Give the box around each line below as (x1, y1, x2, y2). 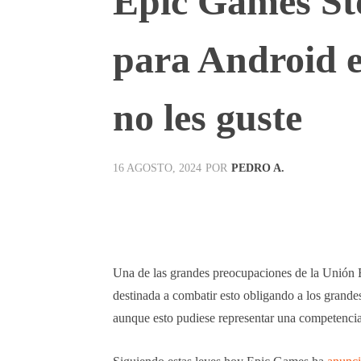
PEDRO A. (231, 161, 284, 174)
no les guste (113, 95, 302, 139)
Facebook (151, 202, 187, 213)
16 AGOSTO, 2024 (113, 162, 201, 175)
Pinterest (317, 202, 348, 213)
